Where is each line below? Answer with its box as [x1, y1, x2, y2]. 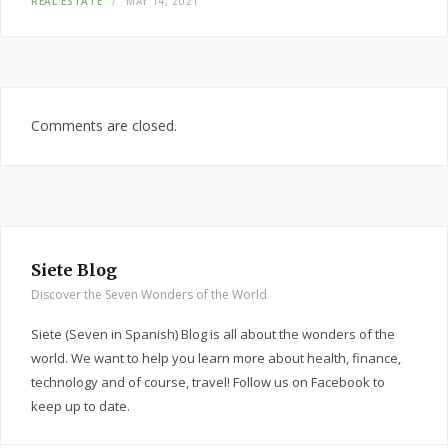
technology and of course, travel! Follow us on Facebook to [31, 373, 385, 391]
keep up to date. [31, 397, 130, 415]
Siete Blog [31, 260, 117, 280]
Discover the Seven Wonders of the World [31, 286, 267, 303]
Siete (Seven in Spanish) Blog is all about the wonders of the [31, 325, 395, 343]
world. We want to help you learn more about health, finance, [31, 349, 401, 367]
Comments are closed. [31, 116, 177, 135]
